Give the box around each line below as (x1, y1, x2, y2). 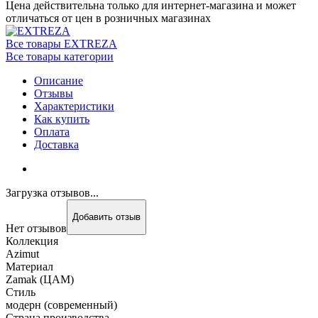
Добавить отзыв (72, 212, 141, 223)
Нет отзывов (6, 221, 67, 234)
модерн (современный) (6, 298, 117, 311)
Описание (34, 74, 83, 87)
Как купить (34, 112, 89, 125)
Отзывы (34, 87, 73, 99)
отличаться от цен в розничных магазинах (6, 11, 211, 24)
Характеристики (34, 99, 114, 112)
